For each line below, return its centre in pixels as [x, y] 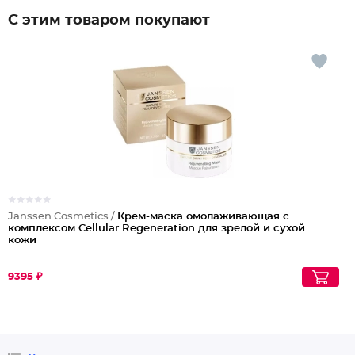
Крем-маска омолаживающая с [203, 217]
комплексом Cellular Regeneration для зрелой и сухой [157, 229]
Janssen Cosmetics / [63, 217]
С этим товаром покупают [109, 21]
